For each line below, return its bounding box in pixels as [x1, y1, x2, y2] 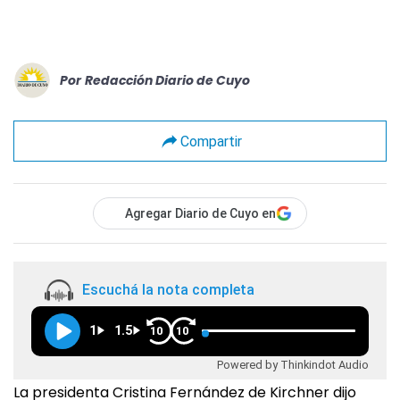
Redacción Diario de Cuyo [85, 71, 250, 89]
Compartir [179, 132, 242, 150]
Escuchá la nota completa [82, 281, 254, 299]
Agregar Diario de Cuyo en [125, 206, 276, 221]
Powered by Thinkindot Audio [217, 357, 369, 371]
